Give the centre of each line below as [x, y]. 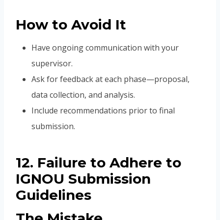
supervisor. [52, 64]
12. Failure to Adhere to [98, 163]
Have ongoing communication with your [105, 48]
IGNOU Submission [83, 179]
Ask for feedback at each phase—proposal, [110, 79]
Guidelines [54, 195]
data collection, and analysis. [83, 95]
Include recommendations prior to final [103, 111]
